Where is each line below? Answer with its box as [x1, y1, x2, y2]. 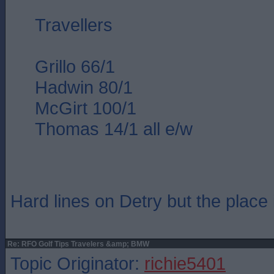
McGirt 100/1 [35, 98, 136, 118]
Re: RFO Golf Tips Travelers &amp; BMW [6, 240, 149, 248]
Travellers [35, 15, 113, 35]
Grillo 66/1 [35, 56, 115, 76]
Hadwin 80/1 [35, 77, 133, 97]
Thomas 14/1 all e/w [35, 119, 193, 139]
